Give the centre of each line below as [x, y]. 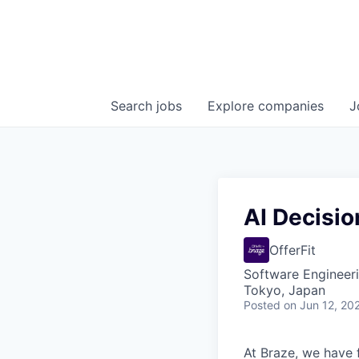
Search [133, 106]
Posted [262, 305]
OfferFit [292, 250]
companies [291, 106]
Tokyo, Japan [284, 290]
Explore [233, 106]
